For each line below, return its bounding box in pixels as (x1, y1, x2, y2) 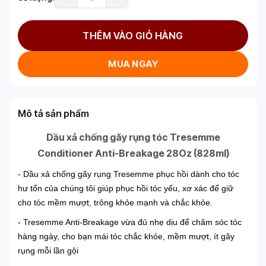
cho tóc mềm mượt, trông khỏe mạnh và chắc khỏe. (18, 198, 213, 208)
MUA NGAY (108, 58, 158, 70)
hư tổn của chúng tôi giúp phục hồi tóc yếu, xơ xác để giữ (18, 183, 233, 194)
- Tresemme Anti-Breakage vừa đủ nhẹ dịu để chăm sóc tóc (18, 217, 242, 227)
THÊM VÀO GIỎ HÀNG (83, 30, 183, 42)
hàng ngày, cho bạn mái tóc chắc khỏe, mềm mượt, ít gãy (18, 232, 235, 242)
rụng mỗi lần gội (18, 246, 78, 256)
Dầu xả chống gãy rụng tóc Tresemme (46, 131, 220, 144)
